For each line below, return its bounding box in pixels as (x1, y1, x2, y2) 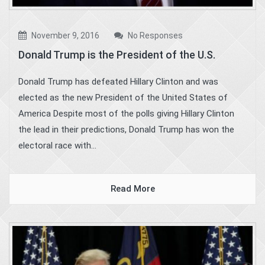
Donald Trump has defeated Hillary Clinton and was (18, 76, 218, 88)
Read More (110, 183, 155, 195)
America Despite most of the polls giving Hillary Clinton (18, 108, 234, 119)
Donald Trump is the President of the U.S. (18, 49, 215, 62)
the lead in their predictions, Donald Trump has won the (18, 124, 234, 135)
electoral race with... (18, 140, 96, 151)
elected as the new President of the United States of (18, 92, 228, 104)
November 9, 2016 (30, 31, 99, 41)
